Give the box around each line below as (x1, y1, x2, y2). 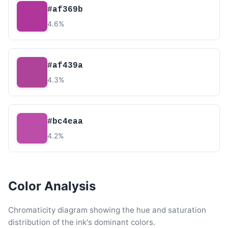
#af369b (47, 5, 83, 14)
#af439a (47, 61, 83, 70)
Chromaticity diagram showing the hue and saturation (8, 205, 206, 215)
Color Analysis (8, 179, 96, 193)
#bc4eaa (47, 117, 83, 126)
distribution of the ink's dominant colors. (8, 217, 155, 227)
